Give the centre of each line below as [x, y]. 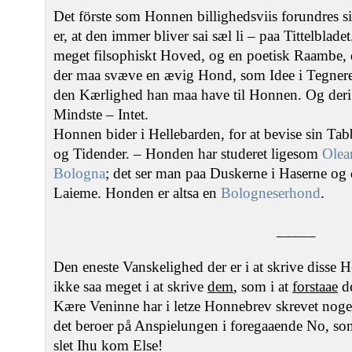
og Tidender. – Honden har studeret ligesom [188, 154]
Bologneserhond [271, 193]
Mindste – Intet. [101, 114]
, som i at [263, 286]
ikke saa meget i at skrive [130, 286]
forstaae [315, 286]
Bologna [79, 173]
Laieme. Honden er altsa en [137, 193]
